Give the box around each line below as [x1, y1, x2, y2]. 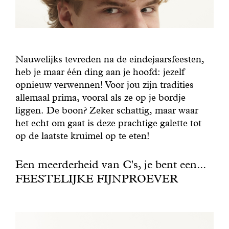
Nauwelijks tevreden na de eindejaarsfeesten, [15, 53, 204, 65]
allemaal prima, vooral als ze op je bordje [15, 91, 186, 104]
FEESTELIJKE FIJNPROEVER [15, 171, 178, 185]
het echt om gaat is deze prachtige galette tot [15, 117, 201, 129]
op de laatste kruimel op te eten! [15, 130, 150, 142]
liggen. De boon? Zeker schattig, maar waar [15, 104, 198, 117]
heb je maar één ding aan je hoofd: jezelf [15, 66, 185, 78]
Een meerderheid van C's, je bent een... [15, 157, 206, 171]
